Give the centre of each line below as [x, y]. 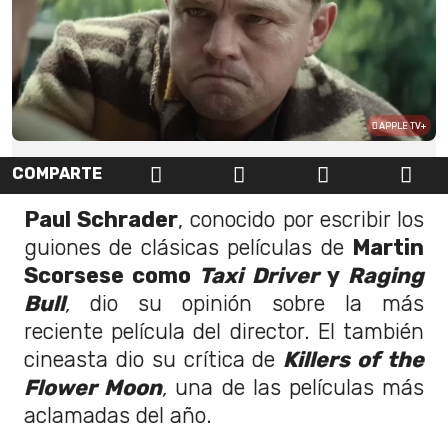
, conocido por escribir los [301, 219]
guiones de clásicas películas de [188, 247]
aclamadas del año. [118, 415]
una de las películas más [300, 387]
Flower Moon [93, 387]
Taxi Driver [263, 275]
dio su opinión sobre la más [257, 303]
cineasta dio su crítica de [154, 359]
